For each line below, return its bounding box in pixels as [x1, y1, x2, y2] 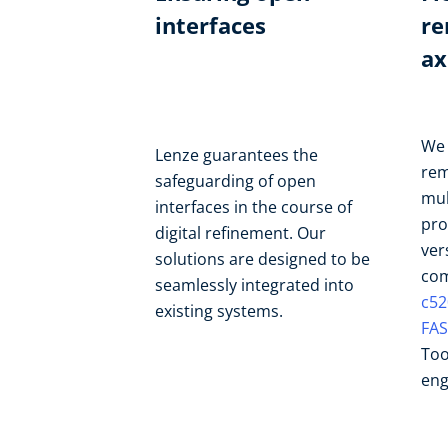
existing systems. [155, 300, 283, 322]
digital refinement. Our [155, 222, 326, 244]
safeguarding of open [155, 170, 316, 192]
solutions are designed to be [155, 248, 370, 270]
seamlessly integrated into [155, 274, 354, 296]
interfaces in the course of [155, 196, 352, 218]
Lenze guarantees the [155, 144, 318, 166]
